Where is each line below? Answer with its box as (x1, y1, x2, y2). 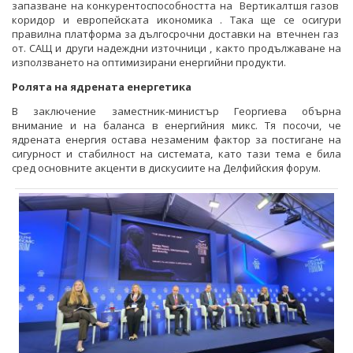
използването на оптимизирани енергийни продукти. (12, 55, 286, 70)
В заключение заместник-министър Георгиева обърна (12, 104, 341, 119)
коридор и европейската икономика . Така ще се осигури (12, 13, 341, 28)
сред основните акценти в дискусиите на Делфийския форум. (12, 161, 321, 176)
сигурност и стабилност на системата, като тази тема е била (12, 147, 341, 162)
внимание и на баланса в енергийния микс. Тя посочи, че (12, 118, 341, 133)
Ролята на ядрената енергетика (12, 80, 191, 95)
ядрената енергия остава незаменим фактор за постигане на (12, 132, 341, 147)
